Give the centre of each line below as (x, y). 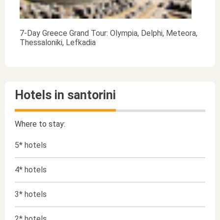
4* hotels (31, 170)
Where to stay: (40, 124)
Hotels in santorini (65, 95)
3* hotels (31, 194)
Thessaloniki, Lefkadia (58, 42)
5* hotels (31, 145)
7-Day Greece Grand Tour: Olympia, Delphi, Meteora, (109, 33)
